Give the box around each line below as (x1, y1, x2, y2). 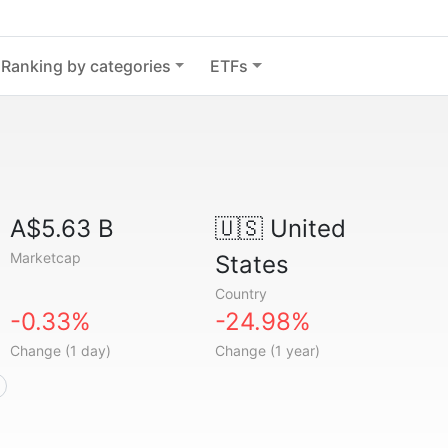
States (214, 250, 289, 279)
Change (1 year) (214, 342, 320, 359)
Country (214, 285, 267, 302)
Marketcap (10, 249, 82, 266)
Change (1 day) (10, 342, 112, 359)
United (262, 214, 346, 243)
